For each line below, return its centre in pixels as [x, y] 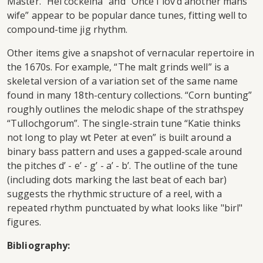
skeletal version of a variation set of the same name [123, 81]
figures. [24, 222]
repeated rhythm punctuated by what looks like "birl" [125, 208]
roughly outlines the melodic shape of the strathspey [126, 109]
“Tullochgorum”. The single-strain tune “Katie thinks [124, 124]
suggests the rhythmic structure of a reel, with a [114, 194]
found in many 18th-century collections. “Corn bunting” [130, 95]
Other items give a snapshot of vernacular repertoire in [131, 53]
